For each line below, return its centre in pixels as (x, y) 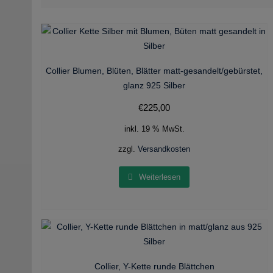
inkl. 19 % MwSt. (154, 129)
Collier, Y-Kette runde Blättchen (154, 266)
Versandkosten (164, 150)
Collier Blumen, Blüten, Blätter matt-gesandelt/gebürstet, (154, 71)
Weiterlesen (160, 177)
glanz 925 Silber (154, 85)
